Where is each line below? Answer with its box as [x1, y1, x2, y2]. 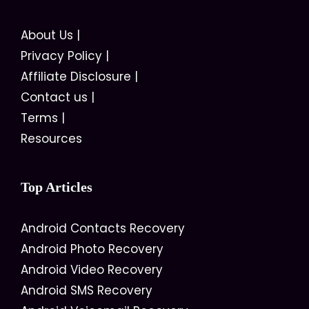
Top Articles [21, 179, 92, 195]
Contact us [21, 89, 88, 106]
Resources [21, 130, 82, 147]
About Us [21, 27, 73, 43]
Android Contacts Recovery [21, 220, 185, 237]
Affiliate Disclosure [21, 68, 131, 85]
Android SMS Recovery [21, 282, 152, 299]
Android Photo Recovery [21, 241, 163, 257]
